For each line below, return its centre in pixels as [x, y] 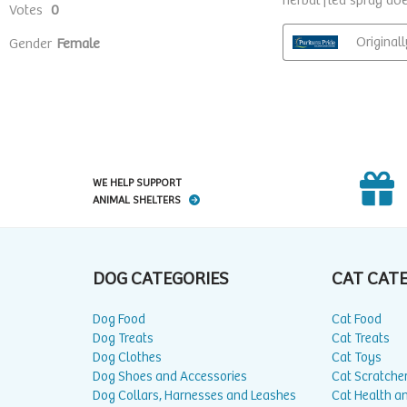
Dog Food [119, 320]
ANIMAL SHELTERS [138, 201]
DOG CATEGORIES [161, 280]
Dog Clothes [127, 358]
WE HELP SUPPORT [137, 184]
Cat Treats [360, 339]
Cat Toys [356, 358]
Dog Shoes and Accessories [170, 377]
